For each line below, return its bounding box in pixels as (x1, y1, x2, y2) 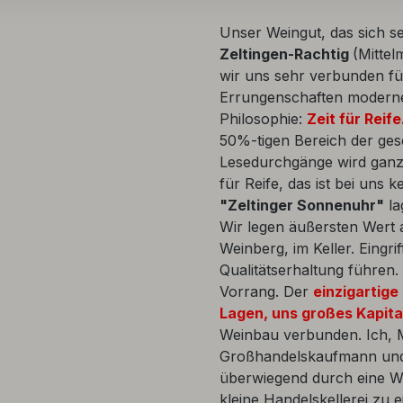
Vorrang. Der (219, 282, 313, 300)
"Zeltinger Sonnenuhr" (219, 195, 384, 214)
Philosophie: (219, 109, 307, 128)
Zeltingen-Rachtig (219, 44, 353, 63)
